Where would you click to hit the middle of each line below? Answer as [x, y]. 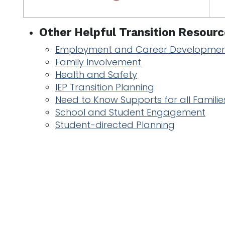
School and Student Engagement [130, 113]
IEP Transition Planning [105, 87]
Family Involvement [98, 62]
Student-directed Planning [115, 125]
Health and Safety [96, 75]
